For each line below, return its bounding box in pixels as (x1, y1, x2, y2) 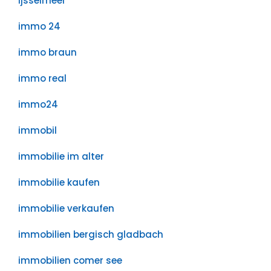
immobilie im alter (18, 150, 104, 163)
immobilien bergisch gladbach (18, 228, 163, 241)
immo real (18, 72, 67, 85)
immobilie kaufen (18, 176, 100, 189)
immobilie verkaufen (18, 202, 114, 215)
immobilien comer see (18, 254, 122, 267)
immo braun (18, 46, 77, 59)
